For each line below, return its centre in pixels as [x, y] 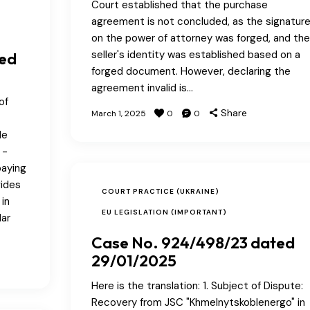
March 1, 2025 [118, 113]
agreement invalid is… [142, 88]
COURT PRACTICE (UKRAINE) [160, 191]
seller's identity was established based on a [195, 54]
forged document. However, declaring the [191, 71]
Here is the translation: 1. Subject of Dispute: [197, 285]
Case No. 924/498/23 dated [193, 242]
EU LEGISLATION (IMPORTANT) [164, 212]
